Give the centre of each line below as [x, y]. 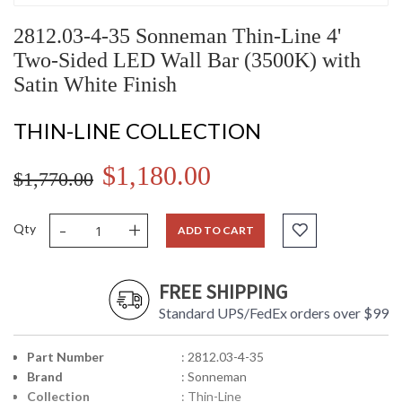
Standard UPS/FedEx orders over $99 [274, 313]
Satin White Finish [95, 85]
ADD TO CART [215, 231]
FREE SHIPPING [223, 292]
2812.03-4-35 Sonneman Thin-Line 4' [177, 36]
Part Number [66, 357]
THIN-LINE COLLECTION [137, 131]
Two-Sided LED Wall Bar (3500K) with [187, 61]
